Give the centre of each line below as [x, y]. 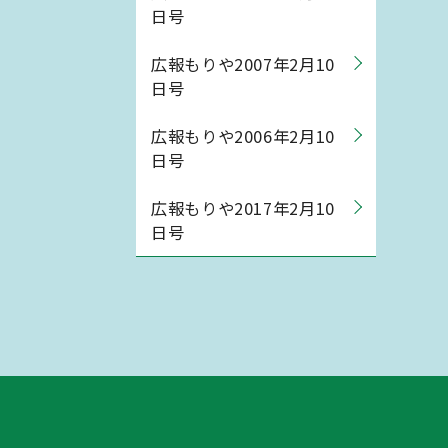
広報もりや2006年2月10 [243, 136]
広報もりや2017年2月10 [243, 208]
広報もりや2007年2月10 [243, 64]
